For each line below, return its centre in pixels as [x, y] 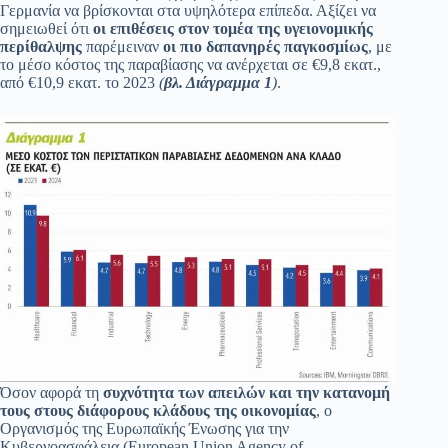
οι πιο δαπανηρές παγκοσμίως [265, 47]
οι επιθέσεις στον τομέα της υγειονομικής [233, 29]
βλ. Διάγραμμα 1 [218, 83]
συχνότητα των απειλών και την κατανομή [246, 393]
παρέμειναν [122, 47]
